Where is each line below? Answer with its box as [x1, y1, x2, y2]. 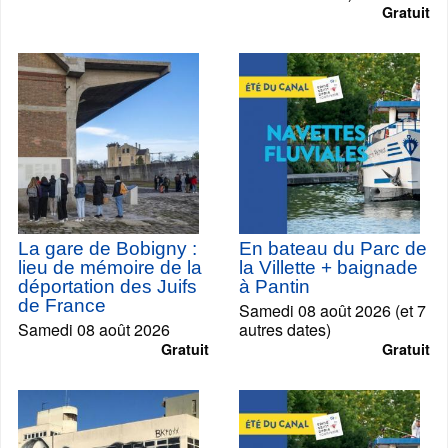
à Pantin [239, 276, 310, 297]
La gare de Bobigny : [18, 238, 197, 259]
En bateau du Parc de [239, 238, 427, 259]
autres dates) [239, 318, 331, 341]
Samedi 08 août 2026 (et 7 [239, 299, 426, 322]
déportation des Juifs [18, 276, 197, 297]
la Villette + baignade [239, 257, 418, 278]
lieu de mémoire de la [18, 257, 202, 278]
